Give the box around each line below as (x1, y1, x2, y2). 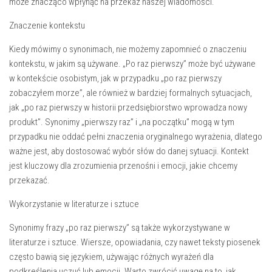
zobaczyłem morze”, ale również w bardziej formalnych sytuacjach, (9, 87, 252, 98)
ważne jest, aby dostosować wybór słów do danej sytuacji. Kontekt (9, 146, 249, 157)
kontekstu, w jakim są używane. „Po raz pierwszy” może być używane (9, 58, 256, 69)
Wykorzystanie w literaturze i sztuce (9, 199, 139, 209)
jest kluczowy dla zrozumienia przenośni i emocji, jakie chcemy (9, 160, 237, 171)
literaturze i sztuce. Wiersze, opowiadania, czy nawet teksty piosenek (9, 237, 260, 248)
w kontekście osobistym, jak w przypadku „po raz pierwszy (9, 73, 222, 84)
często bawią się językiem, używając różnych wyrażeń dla (9, 251, 214, 262)
